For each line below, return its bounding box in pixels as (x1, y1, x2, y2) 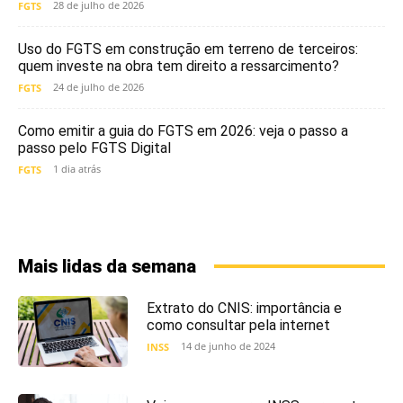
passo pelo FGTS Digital (18, 139, 171, 157)
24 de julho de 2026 (53, 79, 144, 94)
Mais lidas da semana (18, 255, 196, 277)
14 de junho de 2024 (180, 338, 275, 353)
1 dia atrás (53, 161, 101, 175)
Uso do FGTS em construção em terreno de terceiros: (18, 40, 358, 58)
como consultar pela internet (146, 316, 330, 334)
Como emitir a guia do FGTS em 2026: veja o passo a (18, 121, 348, 139)
